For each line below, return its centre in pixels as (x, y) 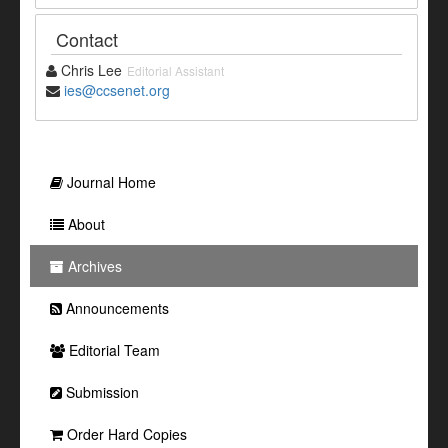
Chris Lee (89, 70)
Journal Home (109, 182)
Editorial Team (112, 350)
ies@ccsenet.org (117, 90)
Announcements (115, 308)
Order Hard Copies (125, 434)
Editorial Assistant (175, 71)
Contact (87, 39)
